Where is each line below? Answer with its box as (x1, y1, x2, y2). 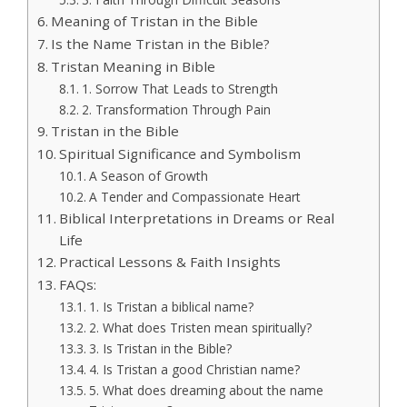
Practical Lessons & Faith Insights (59, 252, 282, 271)
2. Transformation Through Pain (81, 100, 271, 118)
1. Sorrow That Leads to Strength (81, 79, 278, 97)
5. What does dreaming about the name (88, 381, 323, 399)
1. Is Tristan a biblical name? (88, 297, 253, 315)
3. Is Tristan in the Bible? (88, 339, 232, 357)
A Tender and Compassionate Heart (88, 187, 301, 205)
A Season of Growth (88, 166, 208, 184)
